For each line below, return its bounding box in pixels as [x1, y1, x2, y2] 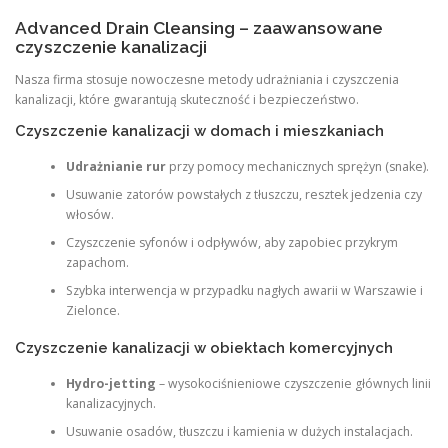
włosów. [65, 206, 114, 224]
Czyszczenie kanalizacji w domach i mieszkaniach [15, 122, 384, 139]
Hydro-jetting [65, 375, 156, 393]
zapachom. [65, 254, 129, 272]
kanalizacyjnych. [65, 395, 156, 413]
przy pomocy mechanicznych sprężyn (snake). [165, 158, 429, 176]
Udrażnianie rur [65, 158, 166, 176]
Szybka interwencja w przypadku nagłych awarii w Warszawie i [65, 282, 423, 300]
